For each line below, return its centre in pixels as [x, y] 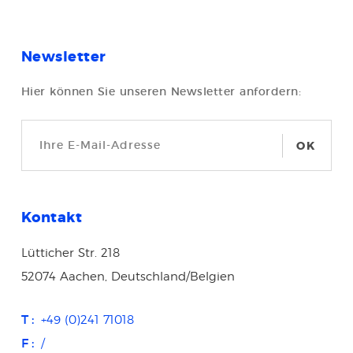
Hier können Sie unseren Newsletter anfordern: [161, 91]
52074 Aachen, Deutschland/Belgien [128, 276]
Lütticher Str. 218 [70, 253]
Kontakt [52, 217]
